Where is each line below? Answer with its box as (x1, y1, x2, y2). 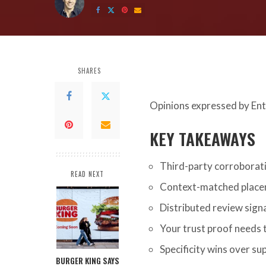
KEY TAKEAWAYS (150, 126, 255, 151)
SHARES (77, 66, 102, 75)
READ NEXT (70, 169, 104, 179)
